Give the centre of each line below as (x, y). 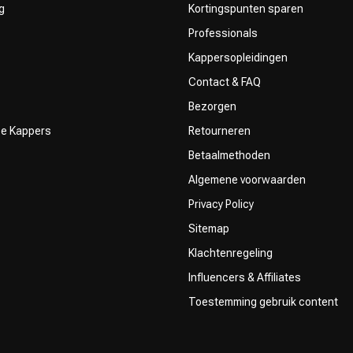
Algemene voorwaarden (247, 179)
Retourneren (219, 130)
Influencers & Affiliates (245, 277)
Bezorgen (212, 106)
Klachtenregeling (230, 253)
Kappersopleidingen (238, 57)
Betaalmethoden (229, 155)
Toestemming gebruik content (263, 301)
